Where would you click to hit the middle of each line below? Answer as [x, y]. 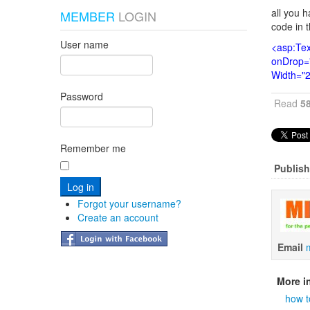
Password [82, 96]
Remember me [93, 148]
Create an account [118, 217]
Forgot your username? [129, 203]
